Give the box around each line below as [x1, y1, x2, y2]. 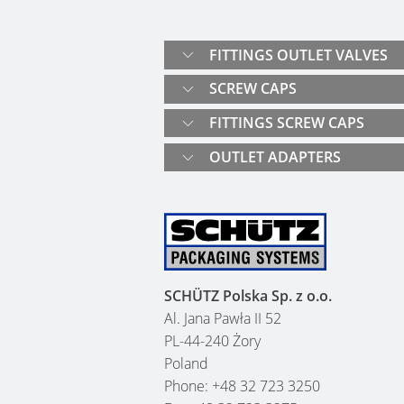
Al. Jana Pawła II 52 [164, 308, 281, 329]
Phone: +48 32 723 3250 [164, 376, 320, 397]
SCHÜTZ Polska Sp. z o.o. [164, 286, 332, 307]
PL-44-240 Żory [164, 331, 261, 352]
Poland [164, 353, 208, 374]
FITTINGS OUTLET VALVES [208, 44, 388, 65]
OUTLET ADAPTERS [208, 146, 341, 167]
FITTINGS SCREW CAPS [208, 113, 364, 133]
